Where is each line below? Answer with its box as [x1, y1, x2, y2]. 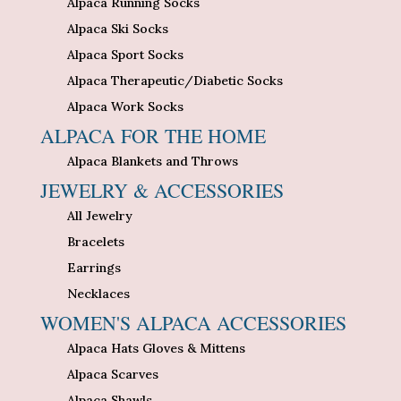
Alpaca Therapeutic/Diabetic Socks [66, 72, 283, 89]
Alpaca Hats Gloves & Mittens [66, 339, 245, 356]
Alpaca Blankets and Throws [66, 152, 238, 169]
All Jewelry [66, 207, 132, 224]
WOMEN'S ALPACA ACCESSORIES [39, 309, 346, 336]
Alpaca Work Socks [66, 98, 183, 115]
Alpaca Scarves [66, 365, 158, 382]
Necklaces [66, 285, 130, 302]
